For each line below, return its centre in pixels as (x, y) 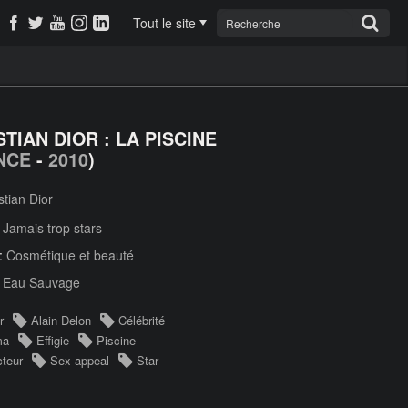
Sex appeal (80, 360)
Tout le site (164, 23)
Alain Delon (61, 320)
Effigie (53, 340)
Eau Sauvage (41, 282)
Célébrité (142, 320)
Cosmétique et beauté (70, 255)
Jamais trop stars (52, 228)
